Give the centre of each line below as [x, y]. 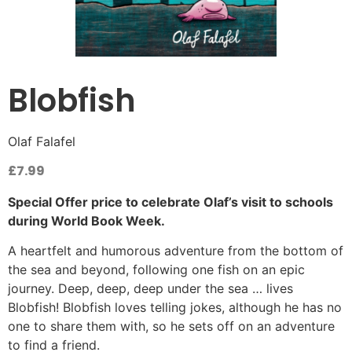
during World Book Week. [86, 220]
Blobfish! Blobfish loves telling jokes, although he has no [175, 307]
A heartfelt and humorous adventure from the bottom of [176, 250]
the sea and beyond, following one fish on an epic [156, 269]
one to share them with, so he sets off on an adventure [171, 326]
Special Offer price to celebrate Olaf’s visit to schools [170, 202]
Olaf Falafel [42, 141]
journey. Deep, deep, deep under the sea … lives [150, 288]
